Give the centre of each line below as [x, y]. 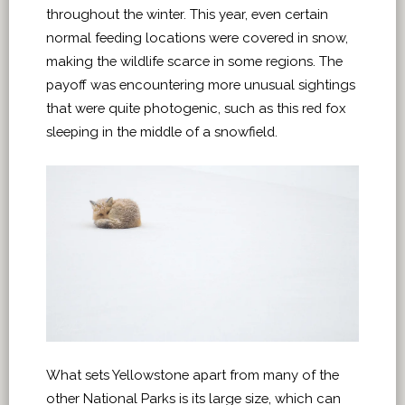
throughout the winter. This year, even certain [187, 14]
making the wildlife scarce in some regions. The [194, 61]
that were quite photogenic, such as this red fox [196, 108]
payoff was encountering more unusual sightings [201, 85]
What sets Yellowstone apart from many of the [193, 375]
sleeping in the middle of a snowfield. [164, 132]
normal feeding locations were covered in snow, [197, 38]
